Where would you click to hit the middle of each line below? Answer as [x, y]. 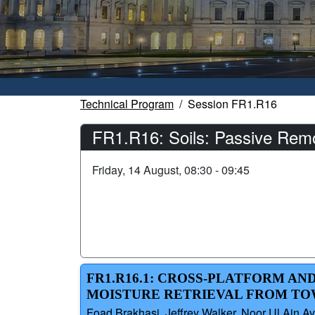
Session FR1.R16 [232, 104]
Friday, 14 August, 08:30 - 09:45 [171, 170]
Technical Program [127, 104]
